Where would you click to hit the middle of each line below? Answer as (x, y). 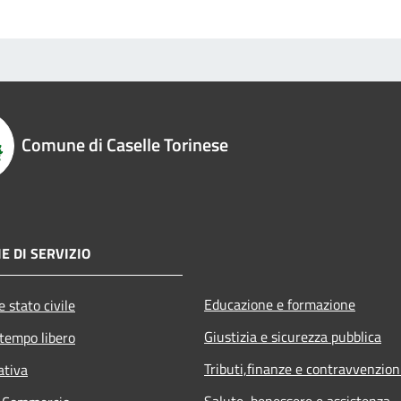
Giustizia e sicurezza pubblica (293, 336)
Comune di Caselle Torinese (125, 144)
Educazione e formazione (280, 304)
